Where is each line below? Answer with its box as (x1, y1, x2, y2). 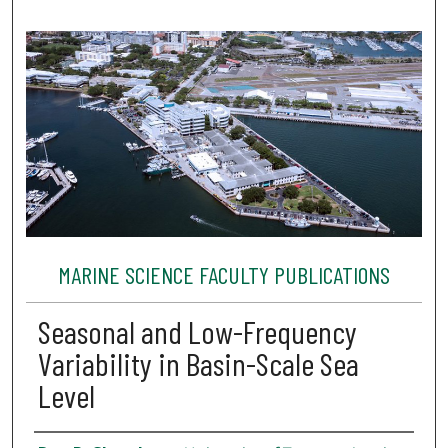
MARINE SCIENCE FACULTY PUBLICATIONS (57, 259, 390, 289)
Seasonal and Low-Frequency (37, 312, 357, 351)
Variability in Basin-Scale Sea (37, 344, 359, 383)
